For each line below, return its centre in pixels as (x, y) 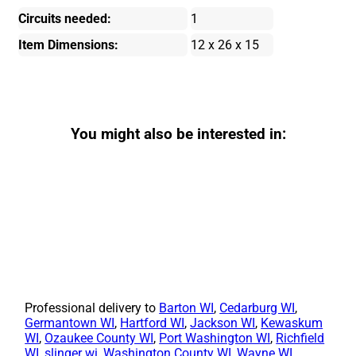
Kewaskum (292, 323)
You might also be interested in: (178, 134)
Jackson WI (223, 323)
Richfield (300, 339)
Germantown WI (70, 323)
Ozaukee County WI (99, 339)
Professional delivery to (92, 308)
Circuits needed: (65, 18)
